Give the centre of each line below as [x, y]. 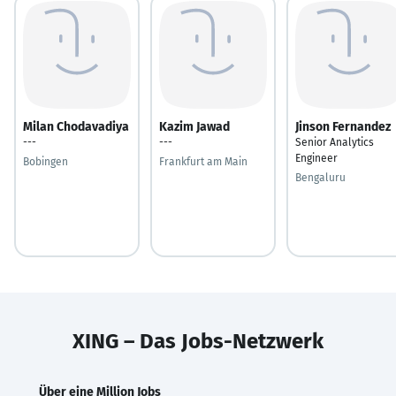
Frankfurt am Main [203, 161]
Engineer [316, 158]
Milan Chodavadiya [76, 126]
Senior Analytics [335, 142]
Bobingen [46, 161]
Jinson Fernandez [343, 126]
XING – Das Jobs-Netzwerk [198, 341]
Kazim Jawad [194, 126]
